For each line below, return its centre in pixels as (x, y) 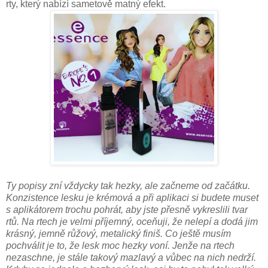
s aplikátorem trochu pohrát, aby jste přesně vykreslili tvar (127, 209)
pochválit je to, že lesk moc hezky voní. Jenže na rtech (120, 245)
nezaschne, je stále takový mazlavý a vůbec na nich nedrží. (131, 257)
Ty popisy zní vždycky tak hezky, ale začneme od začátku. (128, 185)
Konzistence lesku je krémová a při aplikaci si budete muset (132, 197)
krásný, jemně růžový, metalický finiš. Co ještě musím (118, 233)
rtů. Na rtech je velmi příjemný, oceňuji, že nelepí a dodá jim (132, 221)
